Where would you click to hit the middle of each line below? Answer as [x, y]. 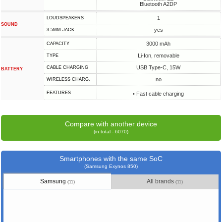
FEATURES [59, 93]
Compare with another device [111, 124]
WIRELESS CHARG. [69, 79]
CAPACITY [58, 44]
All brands [161, 181]
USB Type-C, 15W [159, 67]
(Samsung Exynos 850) [111, 166]
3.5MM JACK [61, 30]
